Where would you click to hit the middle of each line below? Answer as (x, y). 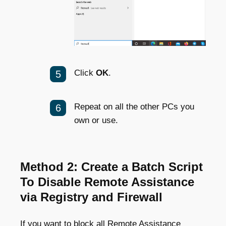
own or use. (96, 120)
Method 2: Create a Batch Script (111, 166)
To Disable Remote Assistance (107, 182)
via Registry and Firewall (91, 197)
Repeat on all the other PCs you (134, 106)
